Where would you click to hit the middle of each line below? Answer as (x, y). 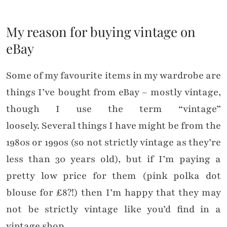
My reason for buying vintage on (101, 32)
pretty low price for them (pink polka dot (113, 176)
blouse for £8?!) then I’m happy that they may (113, 193)
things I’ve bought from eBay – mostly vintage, (113, 92)
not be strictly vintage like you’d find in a (113, 210)
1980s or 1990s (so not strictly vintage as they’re (113, 143)
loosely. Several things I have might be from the (113, 126)
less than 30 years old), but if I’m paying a (113, 159)
